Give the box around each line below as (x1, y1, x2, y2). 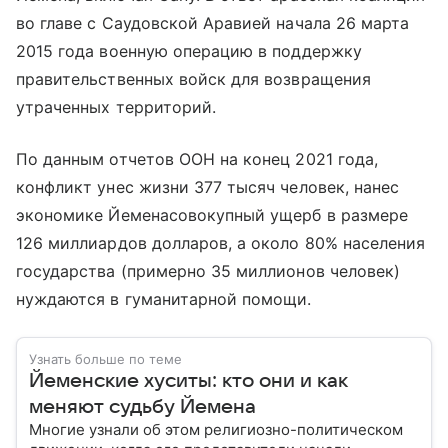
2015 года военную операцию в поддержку (16, 40, 362, 61)
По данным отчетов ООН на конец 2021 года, (16, 148, 378, 169)
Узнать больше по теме (29, 350, 182, 367)
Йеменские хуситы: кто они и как (29, 369, 347, 392)
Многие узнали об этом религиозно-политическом (29, 419, 403, 439)
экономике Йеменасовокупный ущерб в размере (16, 204, 409, 225)
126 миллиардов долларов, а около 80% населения (16, 232, 426, 253)
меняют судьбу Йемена (29, 395, 256, 418)
